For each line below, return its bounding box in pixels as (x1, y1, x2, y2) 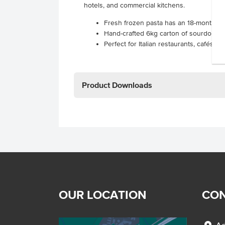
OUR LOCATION (59, 188, 147, 201)
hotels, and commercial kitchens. (84, 2, 185, 9)
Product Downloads (82, 80, 152, 89)
